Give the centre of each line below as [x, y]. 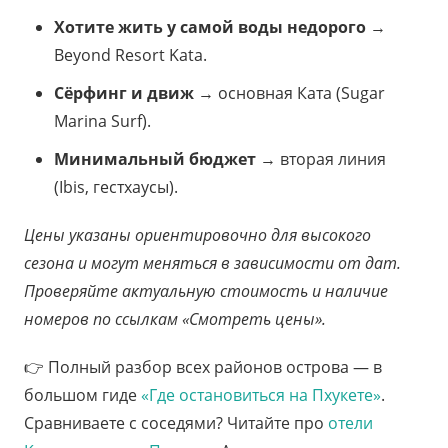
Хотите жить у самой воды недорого [210, 27]
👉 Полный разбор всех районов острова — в [203, 367]
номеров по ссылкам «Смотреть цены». [175, 319]
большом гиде [82, 395]
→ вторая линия [321, 159]
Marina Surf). [102, 121]
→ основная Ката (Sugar [289, 93]
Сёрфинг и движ [124, 93]
